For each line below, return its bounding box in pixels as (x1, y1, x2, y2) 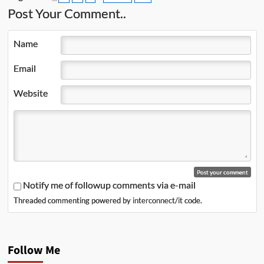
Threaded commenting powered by (13, 196, 133, 206)
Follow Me (7, 242, 60, 259)
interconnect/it (132, 196, 183, 206)
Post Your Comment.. (7, 5, 126, 22)
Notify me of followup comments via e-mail (22, 179, 196, 191)
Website (13, 87, 48, 99)
